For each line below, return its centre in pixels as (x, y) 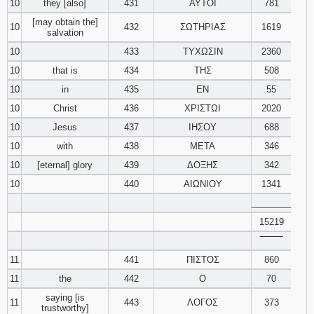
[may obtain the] (65, 22)
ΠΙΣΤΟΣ (203, 260)
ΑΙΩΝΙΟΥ (203, 184)
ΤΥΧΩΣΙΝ (203, 52)
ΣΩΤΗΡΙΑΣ (203, 27)
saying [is (65, 298)
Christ (65, 108)
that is (65, 70)
